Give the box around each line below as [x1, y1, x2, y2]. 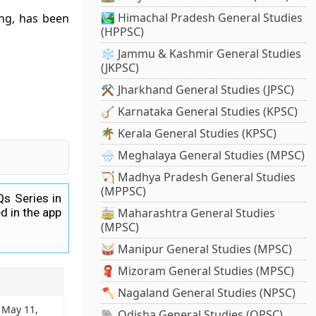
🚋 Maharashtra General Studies [101, 205, 276, 221]
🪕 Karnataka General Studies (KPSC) [101, 104, 298, 120]
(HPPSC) [101, 24, 145, 40]
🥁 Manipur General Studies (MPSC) [101, 241, 293, 257]
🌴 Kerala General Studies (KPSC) [101, 126, 277, 142]
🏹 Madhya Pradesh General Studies [101, 169, 296, 186]
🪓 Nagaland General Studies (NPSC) [101, 285, 296, 301]
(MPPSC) [101, 183, 147, 200]
